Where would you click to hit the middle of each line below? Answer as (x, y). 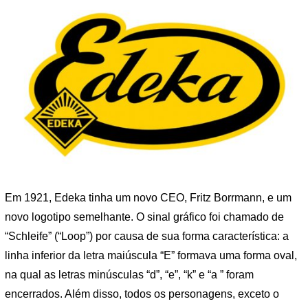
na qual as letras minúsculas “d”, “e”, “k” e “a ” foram (129, 274)
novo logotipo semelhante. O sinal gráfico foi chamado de (144, 217)
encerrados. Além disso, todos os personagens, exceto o (142, 294)
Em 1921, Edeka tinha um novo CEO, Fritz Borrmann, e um (148, 197)
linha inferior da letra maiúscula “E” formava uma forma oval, (151, 255)
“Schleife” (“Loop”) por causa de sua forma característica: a (147, 236)
